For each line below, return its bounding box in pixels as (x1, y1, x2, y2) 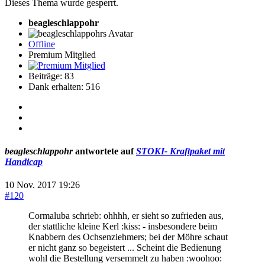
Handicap (5, 156, 43, 167)
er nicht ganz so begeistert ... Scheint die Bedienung (28, 243, 221, 253)
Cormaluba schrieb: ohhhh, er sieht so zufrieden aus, (28, 211, 224, 221)
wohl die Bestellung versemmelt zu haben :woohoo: (28, 253, 222, 264)
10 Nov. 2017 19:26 (5, 180, 80, 190)
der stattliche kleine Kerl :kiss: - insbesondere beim (28, 221, 217, 232)
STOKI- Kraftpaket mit (136, 146, 225, 156)
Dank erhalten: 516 (28, 81, 100, 92)
